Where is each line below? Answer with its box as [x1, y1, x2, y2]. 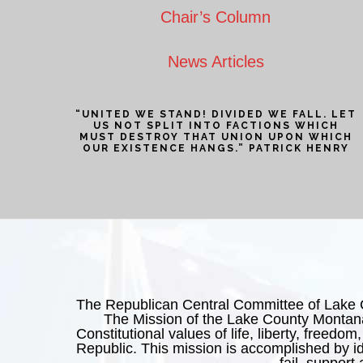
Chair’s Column [160, 8, 271, 26]
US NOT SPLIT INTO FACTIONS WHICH [92, 120, 339, 131]
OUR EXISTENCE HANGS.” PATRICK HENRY [82, 143, 349, 154]
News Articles [167, 53, 264, 70]
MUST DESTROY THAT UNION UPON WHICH [79, 131, 352, 143]
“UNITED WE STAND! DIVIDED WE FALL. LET [75, 109, 357, 120]
